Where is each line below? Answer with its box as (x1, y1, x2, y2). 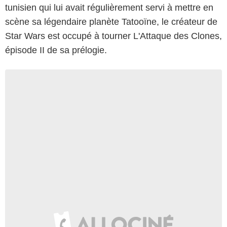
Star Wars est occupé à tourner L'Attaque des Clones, (5, 30, 222, 41)
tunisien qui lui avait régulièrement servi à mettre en (5, 2, 213, 13)
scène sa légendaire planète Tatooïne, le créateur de (5, 16, 217, 27)
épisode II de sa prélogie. (5, 45, 107, 55)
